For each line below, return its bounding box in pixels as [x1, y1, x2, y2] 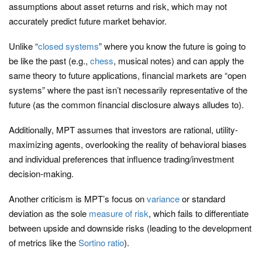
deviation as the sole [9, 207, 89, 219]
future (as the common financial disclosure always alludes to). [9, 98, 244, 111]
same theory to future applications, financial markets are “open [9, 69, 246, 81]
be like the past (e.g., [9, 54, 90, 67]
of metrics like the [9, 236, 78, 249]
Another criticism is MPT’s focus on [9, 192, 147, 205]
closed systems [38, 40, 99, 52]
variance [147, 192, 180, 205]
